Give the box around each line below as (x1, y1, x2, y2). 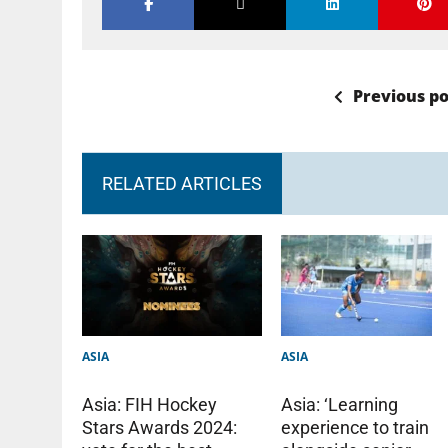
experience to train (281, 416, 430, 438)
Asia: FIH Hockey (82, 394, 217, 416)
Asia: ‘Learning (281, 393, 399, 415)
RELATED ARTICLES (102, 172, 262, 194)
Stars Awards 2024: (82, 417, 237, 439)
